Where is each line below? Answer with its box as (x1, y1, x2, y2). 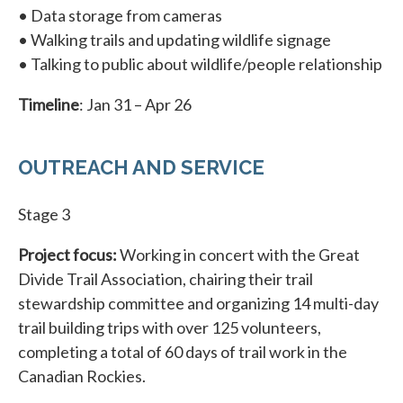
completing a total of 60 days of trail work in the (18, 341, 347, 362)
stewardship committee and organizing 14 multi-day (18, 292, 379, 313)
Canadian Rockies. (18, 365, 146, 386)
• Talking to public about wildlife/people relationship (18, 53, 382, 74)
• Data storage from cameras (18, 4, 222, 25)
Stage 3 (18, 203, 70, 224)
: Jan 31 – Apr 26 (79, 94, 192, 114)
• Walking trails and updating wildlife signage (18, 29, 331, 49)
